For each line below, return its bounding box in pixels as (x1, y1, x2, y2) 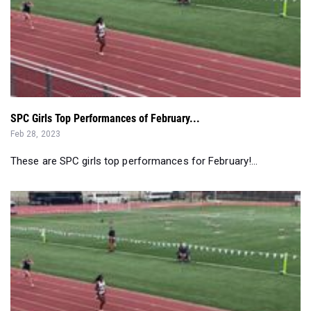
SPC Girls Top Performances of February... (10, 111, 200, 125)
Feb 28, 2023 (10, 128, 61, 139)
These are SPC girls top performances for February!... (10, 154, 258, 167)
